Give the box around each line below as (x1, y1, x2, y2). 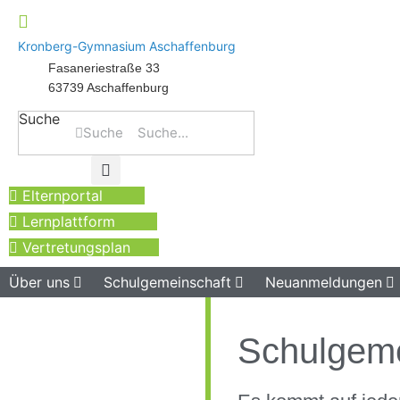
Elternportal (22, 186, 103, 204)
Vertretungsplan (22, 237, 130, 256)
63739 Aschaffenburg (48, 80, 169, 96)
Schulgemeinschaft (104, 272, 231, 291)
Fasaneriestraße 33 (48, 61, 160, 76)
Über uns (9, 272, 70, 291)
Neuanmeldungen (265, 272, 382, 291)
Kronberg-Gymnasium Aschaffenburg (18, 38, 236, 54)
